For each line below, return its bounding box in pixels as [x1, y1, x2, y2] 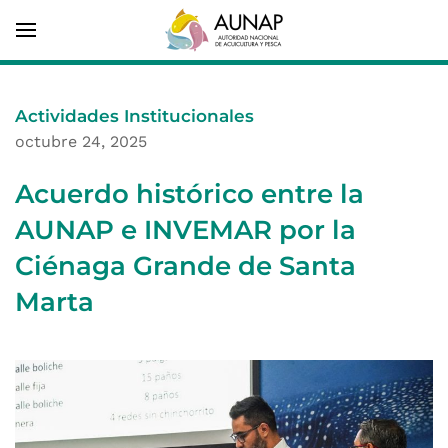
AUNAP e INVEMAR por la [15, 214, 356, 246]
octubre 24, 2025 [15, 132, 147, 151]
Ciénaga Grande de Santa [15, 250, 356, 282]
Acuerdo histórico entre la [15, 178, 364, 210]
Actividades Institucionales [15, 106, 254, 126]
